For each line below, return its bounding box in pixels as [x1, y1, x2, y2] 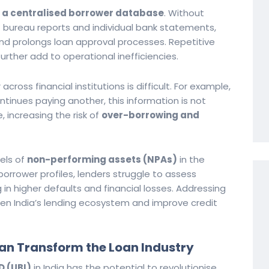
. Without [164, 7, 204, 19]
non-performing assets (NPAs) [27, 153, 177, 166]
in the [177, 153, 205, 166]
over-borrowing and [101, 109, 199, 121]
